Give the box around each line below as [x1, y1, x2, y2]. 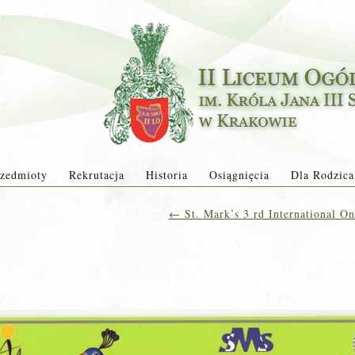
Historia [145, 167, 188, 182]
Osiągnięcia [208, 167, 269, 182]
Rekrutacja [68, 167, 124, 182]
